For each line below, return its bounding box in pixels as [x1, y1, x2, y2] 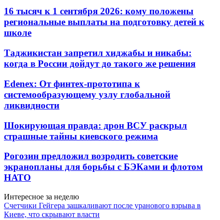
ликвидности [4, 100, 59, 110]
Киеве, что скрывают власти [4, 210, 100, 219]
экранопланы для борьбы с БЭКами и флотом [4, 162, 203, 172]
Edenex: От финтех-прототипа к [4, 78, 140, 89]
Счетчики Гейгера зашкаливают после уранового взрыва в [4, 201, 201, 210]
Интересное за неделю [4, 192, 79, 201]
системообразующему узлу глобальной [4, 89, 170, 100]
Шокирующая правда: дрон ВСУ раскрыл [4, 120, 187, 131]
